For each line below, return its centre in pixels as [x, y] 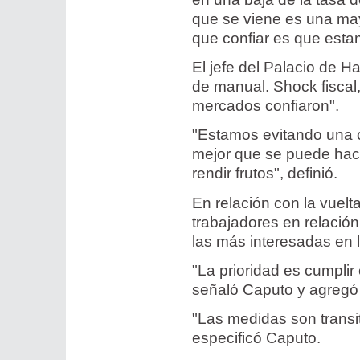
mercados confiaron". [266, 106]
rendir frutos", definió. [265, 174]
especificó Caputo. [257, 337]
